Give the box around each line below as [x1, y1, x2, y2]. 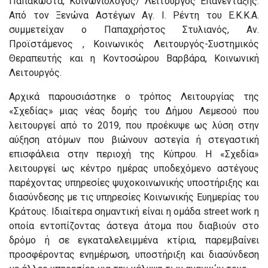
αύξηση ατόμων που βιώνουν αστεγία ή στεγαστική [9, 133, 259, 145]
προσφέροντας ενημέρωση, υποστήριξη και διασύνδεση [9, 248, 259, 260]
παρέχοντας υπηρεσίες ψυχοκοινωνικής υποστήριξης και [9, 176, 259, 188]
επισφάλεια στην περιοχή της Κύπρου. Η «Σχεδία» [9, 148, 259, 160]
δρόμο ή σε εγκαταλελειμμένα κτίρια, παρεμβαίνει [9, 234, 259, 246]
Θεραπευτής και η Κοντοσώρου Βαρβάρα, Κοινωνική [9, 52, 259, 64]
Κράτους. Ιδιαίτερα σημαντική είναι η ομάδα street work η [9, 205, 259, 217]
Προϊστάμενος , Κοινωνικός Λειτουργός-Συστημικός [9, 38, 259, 50]
